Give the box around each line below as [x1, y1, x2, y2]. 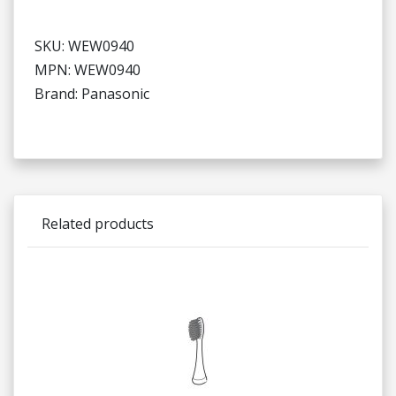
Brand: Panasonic [34, 84, 149, 103]
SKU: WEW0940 [34, 36, 134, 56]
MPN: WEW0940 [34, 60, 141, 80]
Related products [42, 214, 154, 233]
